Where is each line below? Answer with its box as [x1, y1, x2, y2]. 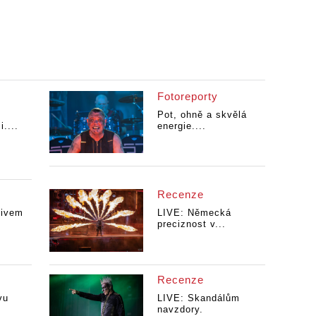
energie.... [157, 120, 206, 131]
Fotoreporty [157, 90, 218, 102]
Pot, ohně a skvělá [157, 109, 247, 120]
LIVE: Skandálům [157, 292, 240, 303]
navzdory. [157, 303, 203, 315]
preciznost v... [157, 218, 226, 229]
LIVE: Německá [157, 207, 231, 218]
